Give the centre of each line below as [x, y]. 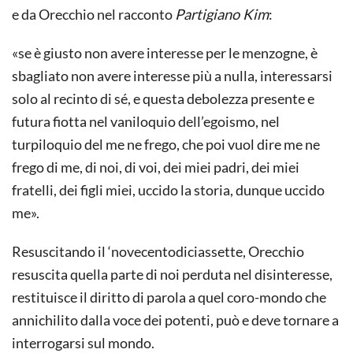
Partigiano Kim [222, 14]
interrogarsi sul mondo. [83, 342]
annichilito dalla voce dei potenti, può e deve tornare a [175, 320]
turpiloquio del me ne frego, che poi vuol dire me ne [166, 144]
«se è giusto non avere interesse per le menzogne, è [165, 52]
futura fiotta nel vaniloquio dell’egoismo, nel [146, 121]
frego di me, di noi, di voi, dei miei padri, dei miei [156, 167]
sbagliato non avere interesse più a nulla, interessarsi [172, 75]
